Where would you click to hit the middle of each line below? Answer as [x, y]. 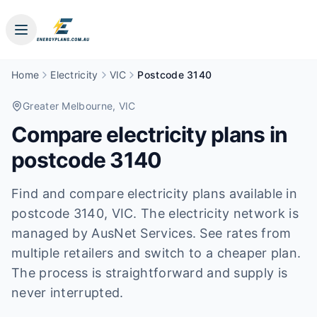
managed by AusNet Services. [104, 233]
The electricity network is [218, 213]
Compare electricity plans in [149, 134]
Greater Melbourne [68, 106]
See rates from [246, 233]
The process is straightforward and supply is [150, 273]
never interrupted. [68, 293]
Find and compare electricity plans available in [155, 194]
